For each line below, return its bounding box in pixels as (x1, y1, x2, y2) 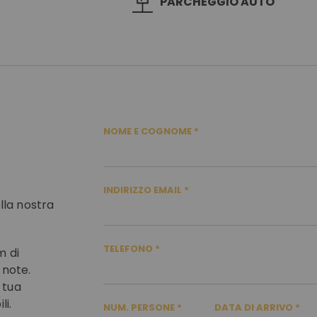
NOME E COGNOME (103, 125, 194, 138)
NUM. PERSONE (103, 301, 177, 314)
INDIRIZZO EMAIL (103, 183, 184, 197)
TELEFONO (103, 242, 155, 255)
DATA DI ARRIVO (214, 301, 295, 314)
